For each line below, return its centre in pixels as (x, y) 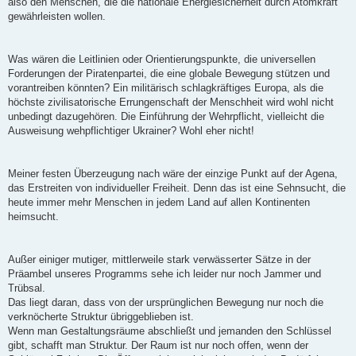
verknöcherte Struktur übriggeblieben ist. (101, 317)
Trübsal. (27, 288)
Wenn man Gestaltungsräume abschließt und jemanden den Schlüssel (170, 331)
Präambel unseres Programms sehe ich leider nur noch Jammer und (164, 274)
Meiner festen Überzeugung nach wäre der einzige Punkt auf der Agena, (173, 174)
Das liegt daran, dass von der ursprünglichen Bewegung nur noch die (166, 303)
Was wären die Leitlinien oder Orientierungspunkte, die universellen (162, 60)
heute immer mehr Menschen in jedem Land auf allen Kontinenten (159, 203)
